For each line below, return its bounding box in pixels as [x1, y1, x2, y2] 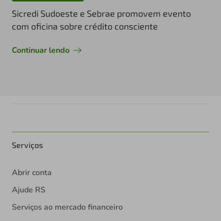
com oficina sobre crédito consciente [12, 20, 158, 32]
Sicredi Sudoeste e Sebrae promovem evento [12, 7, 191, 19]
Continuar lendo [12, 44, 70, 56]
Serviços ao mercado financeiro [12, 201, 123, 213]
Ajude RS [12, 184, 45, 195]
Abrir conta [12, 167, 52, 178]
